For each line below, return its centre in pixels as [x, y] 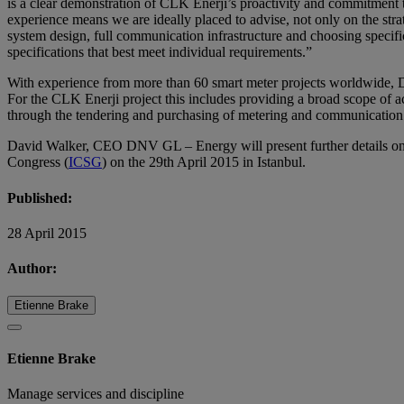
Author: [32, 269]
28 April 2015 [47, 233]
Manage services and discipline [96, 393]
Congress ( [38, 162]
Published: [40, 197]
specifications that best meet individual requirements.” [160, 52]
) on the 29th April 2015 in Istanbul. [204, 162]
